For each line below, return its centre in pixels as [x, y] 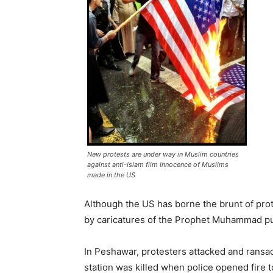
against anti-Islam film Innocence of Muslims [158, 165]
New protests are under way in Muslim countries [163, 154]
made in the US [111, 175]
